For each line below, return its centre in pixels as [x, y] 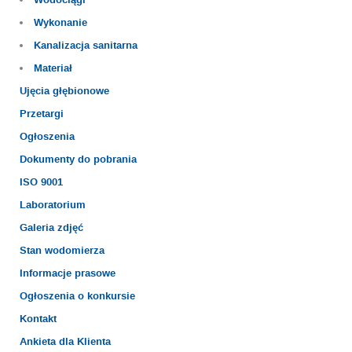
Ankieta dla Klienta [65, 342]
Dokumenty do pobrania [78, 159]
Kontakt [38, 319]
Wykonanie [60, 23]
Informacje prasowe [68, 273]
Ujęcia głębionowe [64, 91]
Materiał [53, 68]
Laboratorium [53, 205]
